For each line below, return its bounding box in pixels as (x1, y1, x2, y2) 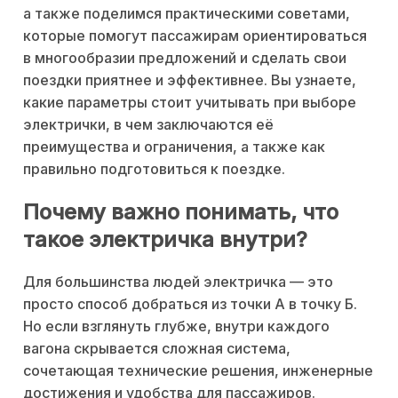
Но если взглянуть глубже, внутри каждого (23, 317, 330, 336)
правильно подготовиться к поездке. (23, 160, 285, 179)
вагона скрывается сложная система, (23, 339, 291, 358)
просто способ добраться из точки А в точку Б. (23, 295, 357, 314)
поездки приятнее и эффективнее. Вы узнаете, (23, 71, 356, 90)
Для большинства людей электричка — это (23, 273, 333, 291)
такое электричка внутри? (23, 227, 307, 253)
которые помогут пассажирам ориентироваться (23, 27, 367, 45)
